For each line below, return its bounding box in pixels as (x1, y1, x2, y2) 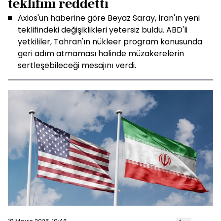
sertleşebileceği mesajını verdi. (18, 60, 136, 71)
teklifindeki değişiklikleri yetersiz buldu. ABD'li (18, 24, 187, 36)
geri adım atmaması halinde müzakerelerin (18, 48, 184, 59)
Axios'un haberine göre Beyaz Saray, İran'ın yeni (18, 12, 200, 24)
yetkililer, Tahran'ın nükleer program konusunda (18, 36, 202, 47)
